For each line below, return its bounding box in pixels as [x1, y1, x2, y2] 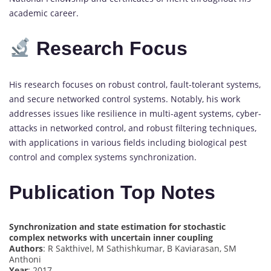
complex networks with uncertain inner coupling [9, 231, 213, 243]
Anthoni [9, 253, 41, 265]
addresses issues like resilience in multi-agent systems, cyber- [9, 107, 261, 119]
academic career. [9, 7, 79, 19]
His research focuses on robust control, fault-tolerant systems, [9, 78, 261, 90]
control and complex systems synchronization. [9, 151, 197, 163]
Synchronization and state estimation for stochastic [9, 220, 226, 232]
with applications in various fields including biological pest [9, 136, 247, 148]
